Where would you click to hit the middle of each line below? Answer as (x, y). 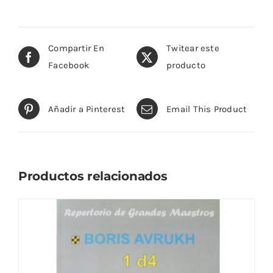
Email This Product (207, 109)
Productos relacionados (93, 176)
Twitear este (193, 48)
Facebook (69, 66)
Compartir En (76, 48)
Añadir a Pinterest (87, 109)
